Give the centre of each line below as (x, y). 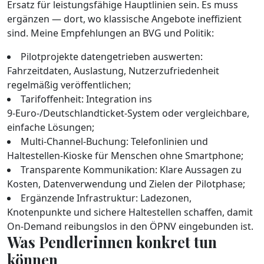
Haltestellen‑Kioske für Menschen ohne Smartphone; (125, 156)
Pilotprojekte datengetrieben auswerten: (112, 57)
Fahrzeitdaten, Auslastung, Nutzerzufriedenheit (113, 71)
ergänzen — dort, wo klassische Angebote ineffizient (124, 19)
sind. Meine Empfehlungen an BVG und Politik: (110, 33)
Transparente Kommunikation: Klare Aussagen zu (131, 170)
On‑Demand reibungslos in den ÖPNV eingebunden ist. (130, 226)
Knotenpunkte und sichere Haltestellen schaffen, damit (130, 212)
